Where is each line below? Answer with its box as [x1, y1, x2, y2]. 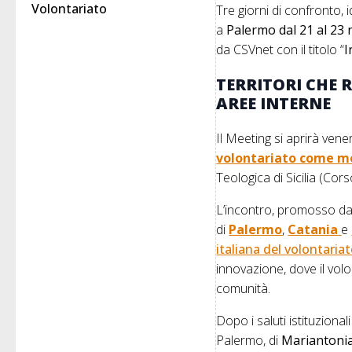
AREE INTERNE [216, 93, 332, 115]
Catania [288, 221, 339, 239]
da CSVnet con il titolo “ [216, 41, 345, 59]
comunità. [216, 280, 274, 298]
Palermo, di [216, 332, 282, 350]
